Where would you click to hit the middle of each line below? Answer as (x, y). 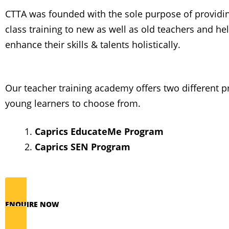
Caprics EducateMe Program (99, 131)
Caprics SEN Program (83, 147)
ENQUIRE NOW (32, 204)
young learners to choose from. (73, 103)
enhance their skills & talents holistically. (93, 44)
